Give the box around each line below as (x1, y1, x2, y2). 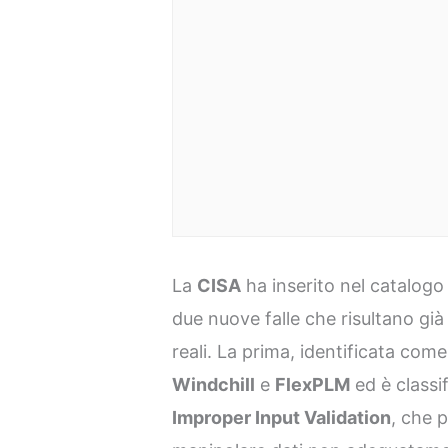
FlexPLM (275, 374, 351, 396)
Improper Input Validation (172, 407, 392, 429)
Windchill (172, 374, 256, 396)
